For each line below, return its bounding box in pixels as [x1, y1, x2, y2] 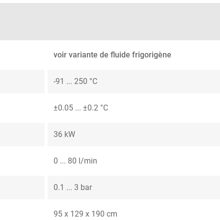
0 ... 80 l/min [54, 156, 97, 166]
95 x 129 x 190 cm [54, 209, 117, 219]
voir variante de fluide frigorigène [54, 50, 171, 60]
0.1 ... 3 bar [54, 183, 92, 192]
